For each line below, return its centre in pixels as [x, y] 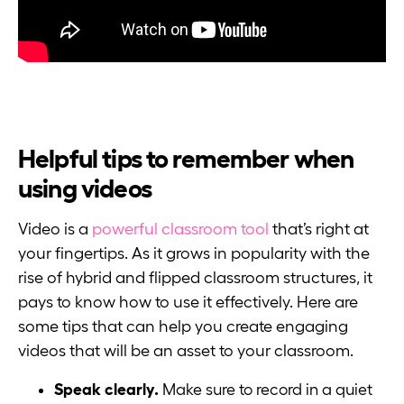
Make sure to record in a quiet [267, 390]
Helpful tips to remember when [186, 158]
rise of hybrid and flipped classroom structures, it [195, 278]
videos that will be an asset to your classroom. [186, 351]
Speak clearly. [108, 390]
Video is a [55, 230]
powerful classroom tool [180, 230]
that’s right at [319, 230]
